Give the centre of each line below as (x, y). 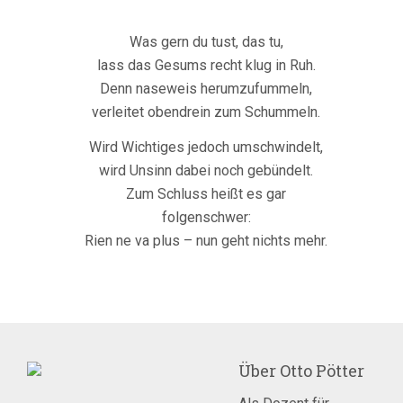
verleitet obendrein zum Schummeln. (206, 112)
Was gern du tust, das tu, (206, 42)
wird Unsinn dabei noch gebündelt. (206, 170)
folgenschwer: (206, 217)
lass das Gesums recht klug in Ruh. (206, 65)
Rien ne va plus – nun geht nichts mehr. (206, 241)
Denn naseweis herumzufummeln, (206, 89)
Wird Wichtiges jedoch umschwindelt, (206, 147)
